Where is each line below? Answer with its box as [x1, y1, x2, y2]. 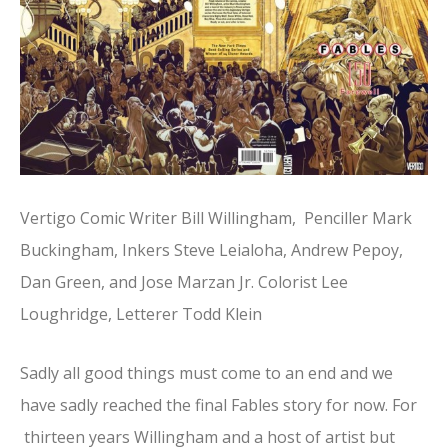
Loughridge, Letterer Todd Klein [20, 302, 262, 325]
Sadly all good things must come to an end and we [20, 362, 393, 385]
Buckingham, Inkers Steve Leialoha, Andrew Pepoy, [20, 238, 403, 261]
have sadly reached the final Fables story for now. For [20, 394, 417, 417]
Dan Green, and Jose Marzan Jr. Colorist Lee [20, 270, 348, 293]
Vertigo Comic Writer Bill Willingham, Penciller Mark [20, 206, 412, 229]
